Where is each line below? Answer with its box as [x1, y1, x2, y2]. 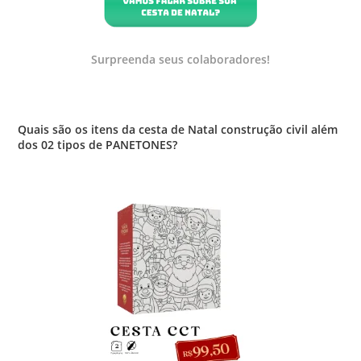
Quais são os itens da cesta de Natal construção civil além [18, 122, 338, 137]
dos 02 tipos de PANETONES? [18, 137, 178, 152]
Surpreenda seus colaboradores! [91, 52, 270, 67]
